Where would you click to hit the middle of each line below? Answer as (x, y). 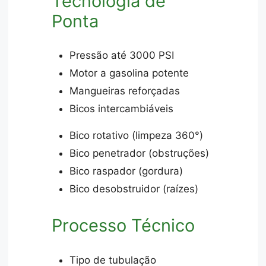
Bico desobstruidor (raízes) (134, 189)
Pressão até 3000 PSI (122, 56)
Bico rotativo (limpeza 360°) (137, 136)
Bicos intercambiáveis (122, 109)
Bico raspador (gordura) (126, 171)
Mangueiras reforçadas (125, 91)
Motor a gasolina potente (129, 73)
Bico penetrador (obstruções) (140, 153)
